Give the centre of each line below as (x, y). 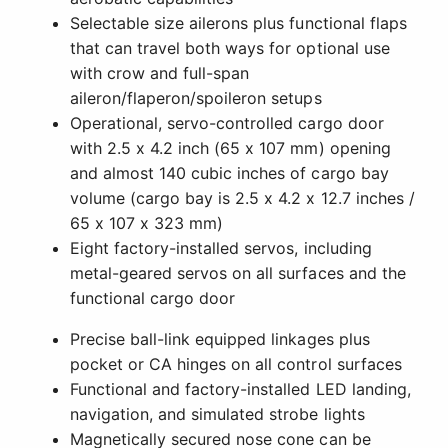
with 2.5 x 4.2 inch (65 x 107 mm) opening (230, 148)
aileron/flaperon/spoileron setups (196, 98)
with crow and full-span (160, 73)
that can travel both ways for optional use (230, 48)
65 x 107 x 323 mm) (147, 223)
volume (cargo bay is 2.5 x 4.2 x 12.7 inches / (242, 198)
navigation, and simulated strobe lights (217, 414)
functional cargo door (153, 298)
